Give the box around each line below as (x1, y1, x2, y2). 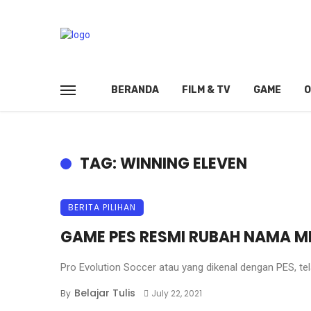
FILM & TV (182, 84, 230, 96)
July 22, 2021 (151, 287, 202, 299)
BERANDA (111, 84, 159, 96)
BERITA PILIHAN (68, 201, 136, 213)
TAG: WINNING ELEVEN (80, 153, 247, 174)
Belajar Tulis (74, 286, 135, 300)
